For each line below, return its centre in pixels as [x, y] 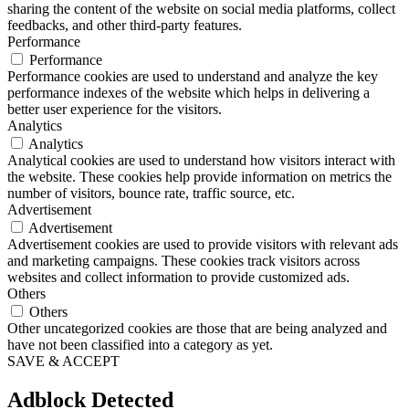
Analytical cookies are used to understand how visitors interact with [201, 160]
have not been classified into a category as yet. [140, 344]
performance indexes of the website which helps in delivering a [189, 92]
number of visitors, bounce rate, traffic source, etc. [151, 193]
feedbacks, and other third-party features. [125, 25]
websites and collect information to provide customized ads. [178, 277]
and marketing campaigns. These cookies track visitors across [184, 260]
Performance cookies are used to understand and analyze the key [193, 76]
